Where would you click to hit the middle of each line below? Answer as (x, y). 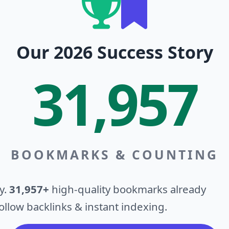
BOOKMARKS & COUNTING (114, 155)
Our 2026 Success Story (114, 52)
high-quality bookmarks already (128, 189)
